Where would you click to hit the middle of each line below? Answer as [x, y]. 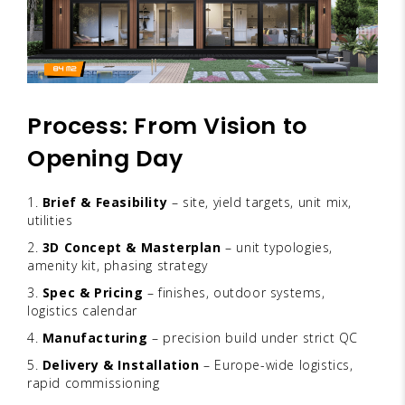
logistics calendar [82, 310]
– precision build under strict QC [253, 337]
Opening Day [105, 158]
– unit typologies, [277, 247]
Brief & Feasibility [105, 202]
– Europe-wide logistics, [276, 364]
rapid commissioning [94, 382]
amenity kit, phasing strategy [118, 265]
